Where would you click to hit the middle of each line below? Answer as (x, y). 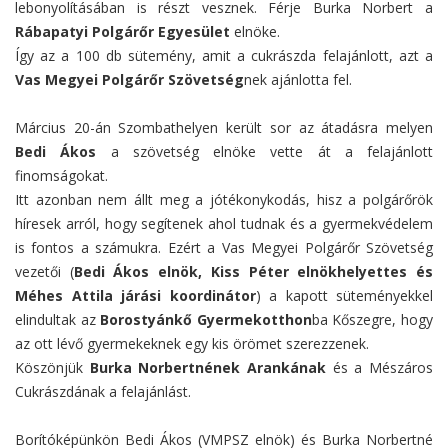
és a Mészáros (380, 367)
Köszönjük (52, 367)
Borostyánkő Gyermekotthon (206, 319)
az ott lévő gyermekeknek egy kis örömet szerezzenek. (192, 343)
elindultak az (58, 319)
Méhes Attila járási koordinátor (135, 295)
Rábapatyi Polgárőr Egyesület (122, 31)
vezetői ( (44, 271)
